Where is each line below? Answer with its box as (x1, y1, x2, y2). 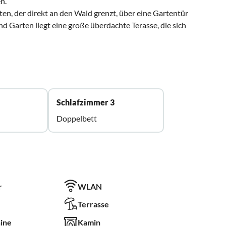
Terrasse (78, 199, 109, 209)
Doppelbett (56, 114, 97, 124)
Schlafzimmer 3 (56, 97, 115, 107)
